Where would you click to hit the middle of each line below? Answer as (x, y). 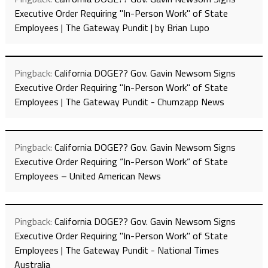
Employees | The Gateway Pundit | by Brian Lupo (112, 28)
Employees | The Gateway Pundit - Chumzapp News (119, 102)
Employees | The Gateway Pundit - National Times (116, 250)
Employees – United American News (87, 176)
